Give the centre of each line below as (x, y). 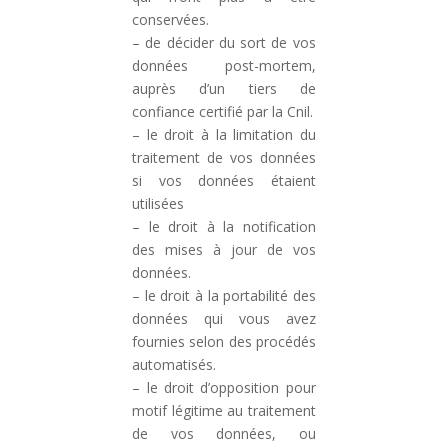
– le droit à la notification (224, 226)
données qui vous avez (224, 318)
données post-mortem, (224, 65)
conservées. (171, 19)
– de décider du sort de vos (224, 42)
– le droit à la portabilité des (224, 295)
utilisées (158, 203)
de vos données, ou (224, 433)
